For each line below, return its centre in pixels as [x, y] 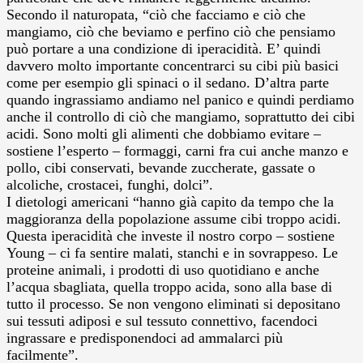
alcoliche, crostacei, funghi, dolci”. [110, 184]
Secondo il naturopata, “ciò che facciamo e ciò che [156, 14]
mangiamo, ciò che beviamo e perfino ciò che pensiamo [171, 31]
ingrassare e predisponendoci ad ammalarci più [145, 337]
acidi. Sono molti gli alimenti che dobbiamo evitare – [164, 133]
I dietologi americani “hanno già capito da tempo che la [170, 201]
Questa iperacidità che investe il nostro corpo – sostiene [171, 235]
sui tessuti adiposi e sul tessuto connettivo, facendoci [162, 320]
